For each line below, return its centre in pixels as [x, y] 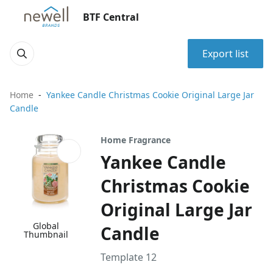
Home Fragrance [136, 140]
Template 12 [129, 257]
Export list [225, 54]
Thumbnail [46, 235]
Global [46, 226]
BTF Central [111, 17]
